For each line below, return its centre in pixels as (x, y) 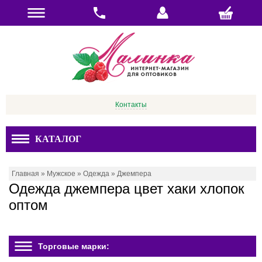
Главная (25, 174)
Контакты (131, 105)
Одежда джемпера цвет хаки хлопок (127, 189)
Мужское (61, 174)
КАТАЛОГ (58, 139)
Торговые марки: (74, 246)
